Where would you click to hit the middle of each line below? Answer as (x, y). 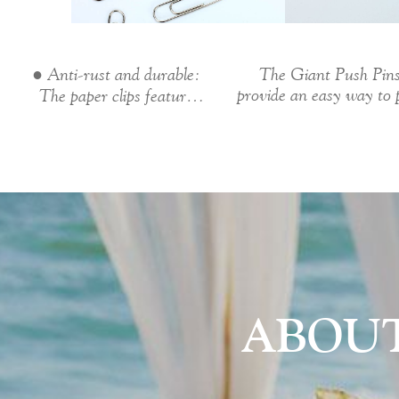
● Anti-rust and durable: (116, 74)
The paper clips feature (116, 95)
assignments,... (330, 115)
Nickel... (116, 116)
